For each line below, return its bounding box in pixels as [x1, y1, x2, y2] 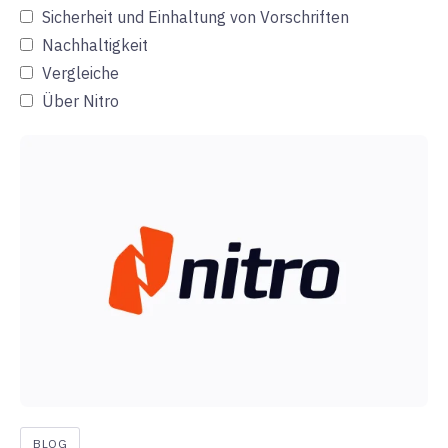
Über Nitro [42, 91, 119, 112]
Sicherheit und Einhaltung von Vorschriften [42, 7, 349, 28]
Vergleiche [42, 63, 119, 84]
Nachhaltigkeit [42, 35, 148, 56]
